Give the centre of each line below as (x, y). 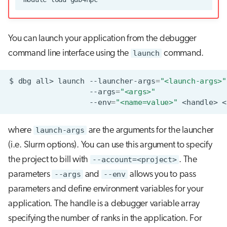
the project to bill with (49, 160)
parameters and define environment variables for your (106, 189)
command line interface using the (69, 54)
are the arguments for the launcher (150, 130)
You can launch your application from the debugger (102, 39)
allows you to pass (162, 174)
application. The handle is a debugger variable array (104, 204)
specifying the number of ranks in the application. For (105, 218)
